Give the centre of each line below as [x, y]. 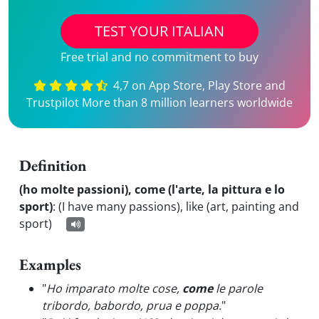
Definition [53, 166]
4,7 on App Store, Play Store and [198, 85]
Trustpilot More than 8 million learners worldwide [159, 103]
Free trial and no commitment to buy [159, 57]
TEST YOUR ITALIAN [159, 31]
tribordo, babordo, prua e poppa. [132, 305]
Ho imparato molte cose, [114, 288]
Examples [50, 265]
